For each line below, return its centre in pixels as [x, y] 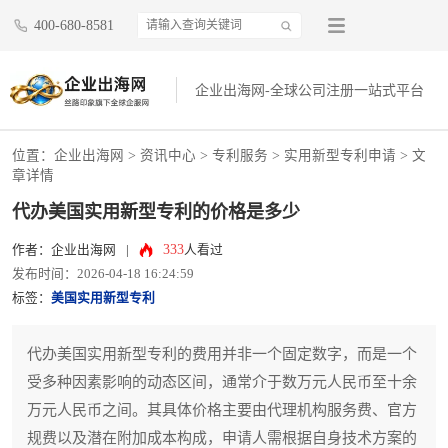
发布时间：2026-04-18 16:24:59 [103, 274]
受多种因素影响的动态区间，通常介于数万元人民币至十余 [222, 382]
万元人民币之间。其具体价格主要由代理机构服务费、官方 [222, 410]
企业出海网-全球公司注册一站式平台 [310, 91]
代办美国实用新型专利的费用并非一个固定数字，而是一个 [222, 354]
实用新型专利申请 [340, 156]
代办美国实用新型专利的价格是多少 [156, 212]
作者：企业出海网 [64, 250]
